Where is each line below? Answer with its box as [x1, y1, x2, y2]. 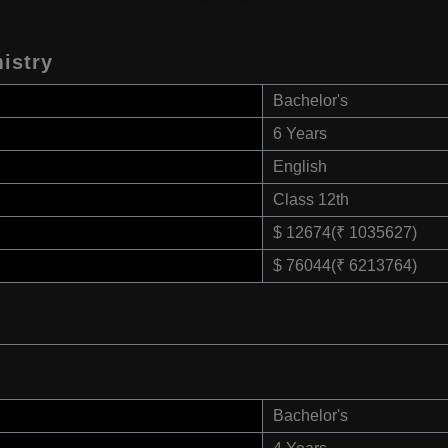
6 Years [273, 125, 327, 143]
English [273, 158, 327, 176]
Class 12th [273, 191, 349, 209]
